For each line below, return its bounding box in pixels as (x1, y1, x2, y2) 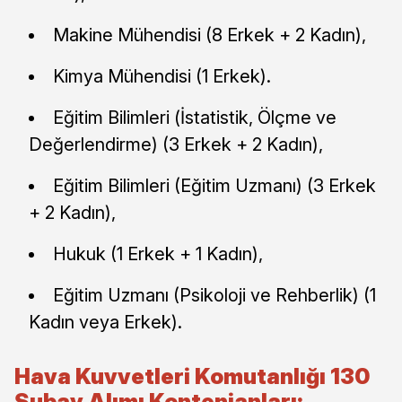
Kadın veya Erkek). (29, 310, 182, 333)
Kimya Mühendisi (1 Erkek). (53, 65, 271, 87)
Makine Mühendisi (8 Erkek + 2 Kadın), (53, 23, 366, 46)
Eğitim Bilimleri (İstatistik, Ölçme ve (53, 106, 336, 128)
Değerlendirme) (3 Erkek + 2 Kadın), (29, 133, 323, 155)
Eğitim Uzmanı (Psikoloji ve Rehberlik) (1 (53, 284, 376, 306)
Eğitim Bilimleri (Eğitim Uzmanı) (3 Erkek (53, 174, 376, 197)
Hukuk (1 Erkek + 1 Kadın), (53, 242, 263, 265)
